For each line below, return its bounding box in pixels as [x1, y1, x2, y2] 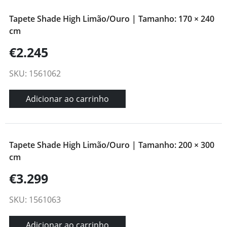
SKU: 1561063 [9, 194, 61, 205]
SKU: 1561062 [9, 67, 61, 79]
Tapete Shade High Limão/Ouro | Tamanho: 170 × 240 [9, 13, 214, 24]
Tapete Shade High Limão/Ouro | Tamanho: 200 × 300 [9, 139, 214, 150]
